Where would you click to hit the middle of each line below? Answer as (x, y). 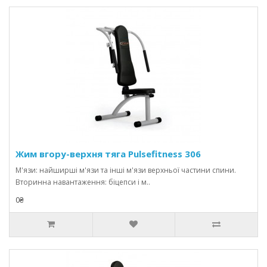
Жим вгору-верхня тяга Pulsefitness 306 (108, 154)
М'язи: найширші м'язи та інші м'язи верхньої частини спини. (126, 170)
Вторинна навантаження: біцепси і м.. (83, 182)
